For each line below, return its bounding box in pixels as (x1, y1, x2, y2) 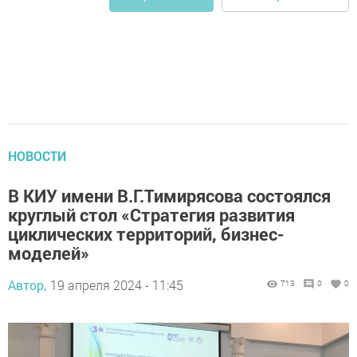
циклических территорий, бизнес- (8, 222, 284, 246)
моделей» (8, 241, 89, 265)
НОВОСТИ (8, 147, 66, 165)
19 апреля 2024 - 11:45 (50, 277, 183, 294)
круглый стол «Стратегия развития (8, 203, 295, 227)
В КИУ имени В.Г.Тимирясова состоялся (8, 184, 331, 208)
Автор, (8, 277, 46, 294)
